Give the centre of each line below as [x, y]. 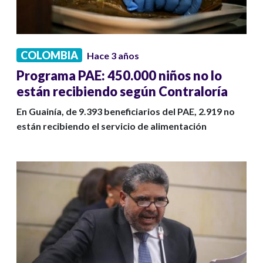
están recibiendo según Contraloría [122, 92]
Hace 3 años [113, 56]
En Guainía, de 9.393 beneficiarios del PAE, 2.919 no [126, 112]
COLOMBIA [49, 55]
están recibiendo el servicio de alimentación [112, 126]
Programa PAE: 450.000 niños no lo [119, 76]
